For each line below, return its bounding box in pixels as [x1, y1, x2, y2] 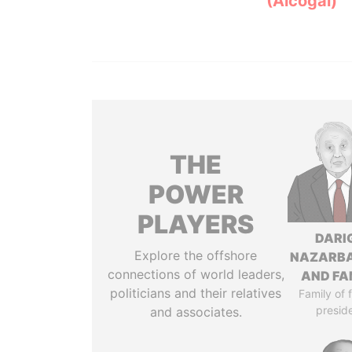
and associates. [149, 304, 242, 320]
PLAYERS [137, 209, 255, 240]
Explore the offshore [134, 247, 258, 263]
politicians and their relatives [110, 285, 282, 301]
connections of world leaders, [107, 266, 284, 282]
